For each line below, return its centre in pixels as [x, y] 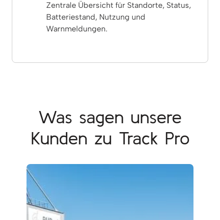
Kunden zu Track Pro [110, 137]
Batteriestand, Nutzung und [96, 17]
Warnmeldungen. [77, 28]
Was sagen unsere [110, 116]
